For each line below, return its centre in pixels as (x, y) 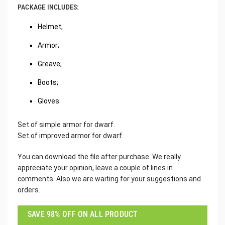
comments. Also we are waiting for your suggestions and (109, 179)
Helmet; (50, 26)
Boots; (48, 82)
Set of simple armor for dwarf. (66, 124)
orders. (29, 190)
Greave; (50, 64)
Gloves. (49, 101)
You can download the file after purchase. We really (99, 156)
